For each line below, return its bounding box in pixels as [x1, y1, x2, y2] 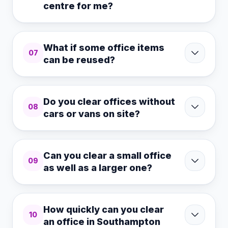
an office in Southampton [43, 216, 160, 227]
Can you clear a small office [43, 150, 172, 161]
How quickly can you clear [43, 204, 164, 215]
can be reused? [43, 54, 115, 65]
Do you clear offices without [43, 96, 175, 107]
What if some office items [43, 42, 164, 53]
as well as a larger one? [43, 162, 152, 173]
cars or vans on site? [43, 108, 140, 119]
